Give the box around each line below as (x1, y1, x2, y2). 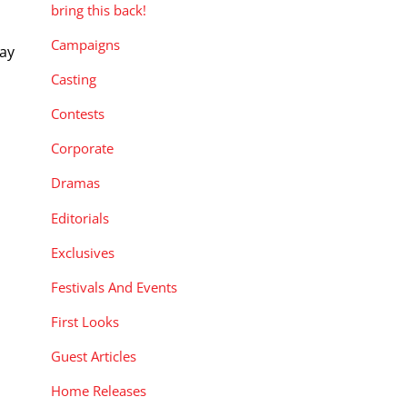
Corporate (51, 139, 114, 158)
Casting (51, 70, 96, 89)
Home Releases (51, 382, 146, 401)
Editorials (51, 208, 109, 227)
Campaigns (51, 35, 120, 54)
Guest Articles (51, 347, 136, 366)
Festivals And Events (51, 277, 177, 296)
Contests (51, 104, 104, 124)
